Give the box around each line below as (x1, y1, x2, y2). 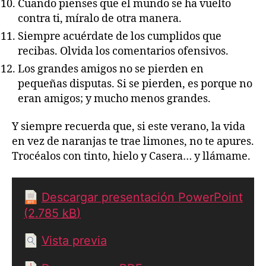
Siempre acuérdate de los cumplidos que (18, 29, 221, 43)
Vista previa (41, 233, 107, 248)
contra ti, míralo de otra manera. (18, 11, 182, 26)
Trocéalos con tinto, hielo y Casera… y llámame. (12, 150, 251, 164)
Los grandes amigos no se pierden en (18, 62, 204, 76)
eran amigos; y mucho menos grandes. (18, 91, 211, 106)
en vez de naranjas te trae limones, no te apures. (12, 135, 254, 149)
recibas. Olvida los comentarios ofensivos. (18, 44, 229, 58)
